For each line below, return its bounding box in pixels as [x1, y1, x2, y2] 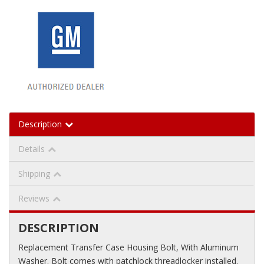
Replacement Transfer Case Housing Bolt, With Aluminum [18, 241, 239, 253]
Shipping [18, 167, 50, 179]
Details [18, 143, 45, 154]
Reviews [18, 192, 49, 204]
